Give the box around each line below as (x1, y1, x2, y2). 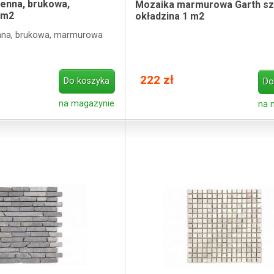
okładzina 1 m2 (135, 10, 204, 23)
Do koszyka (64, 76, 110, 87)
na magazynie (59, 98, 115, 109)
